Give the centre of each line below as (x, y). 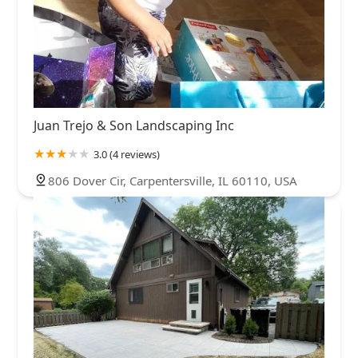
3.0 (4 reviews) (127, 155)
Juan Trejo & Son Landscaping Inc (134, 126)
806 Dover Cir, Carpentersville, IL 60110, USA (173, 181)
